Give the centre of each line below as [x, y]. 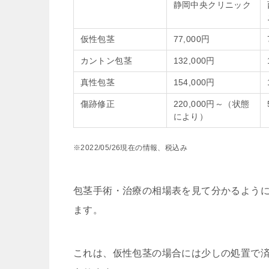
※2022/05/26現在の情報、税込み [130, 148]
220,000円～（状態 [211, 104]
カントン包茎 [106, 61]
